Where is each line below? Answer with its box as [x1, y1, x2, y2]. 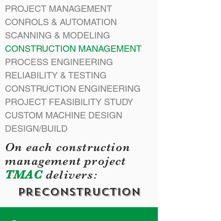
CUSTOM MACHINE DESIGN [5, 110, 122, 120]
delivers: [42, 168, 98, 182]
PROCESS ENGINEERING [5, 57, 113, 67]
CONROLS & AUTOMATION [5, 17, 117, 27]
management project [5, 154, 126, 168]
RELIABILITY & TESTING [5, 70, 107, 80]
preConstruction [17, 185, 141, 199]
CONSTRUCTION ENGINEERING [5, 83, 141, 94]
